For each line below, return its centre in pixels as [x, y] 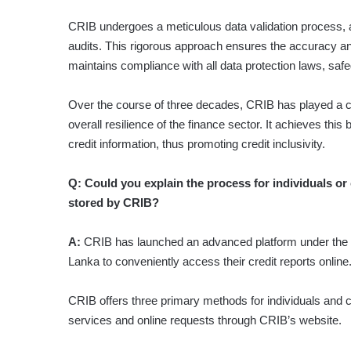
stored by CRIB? [114, 203]
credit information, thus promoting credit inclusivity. [197, 144]
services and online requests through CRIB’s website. [205, 320]
